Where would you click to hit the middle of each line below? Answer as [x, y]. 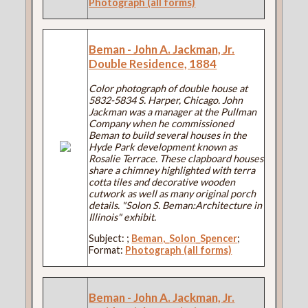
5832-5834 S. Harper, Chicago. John [166, 100]
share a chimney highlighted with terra [172, 170]
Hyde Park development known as [163, 146]
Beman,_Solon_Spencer [185, 239]
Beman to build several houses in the [168, 135]
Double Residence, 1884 [153, 64]
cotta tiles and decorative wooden [162, 181]
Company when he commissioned [162, 123]
